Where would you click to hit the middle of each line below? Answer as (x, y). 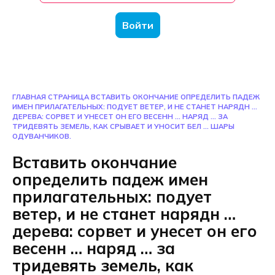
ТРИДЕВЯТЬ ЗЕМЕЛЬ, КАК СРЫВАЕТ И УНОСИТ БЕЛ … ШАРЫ (123, 126)
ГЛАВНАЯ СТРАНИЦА (51, 97)
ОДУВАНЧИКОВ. (42, 136)
